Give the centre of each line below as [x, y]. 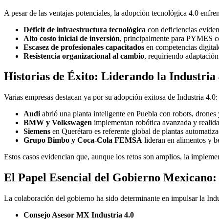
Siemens [37, 131]
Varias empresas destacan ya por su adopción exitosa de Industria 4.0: [111, 97]
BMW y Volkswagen [58, 123]
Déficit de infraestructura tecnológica [85, 29]
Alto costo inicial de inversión [72, 38]
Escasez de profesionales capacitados [84, 47]
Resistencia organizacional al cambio [84, 56]
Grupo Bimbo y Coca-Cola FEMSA [83, 140]
